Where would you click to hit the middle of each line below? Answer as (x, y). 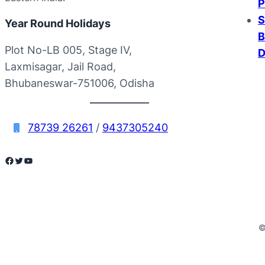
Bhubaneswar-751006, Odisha (80, 83)
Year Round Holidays (58, 23)
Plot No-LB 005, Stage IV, (68, 50)
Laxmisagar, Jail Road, (60, 66)
